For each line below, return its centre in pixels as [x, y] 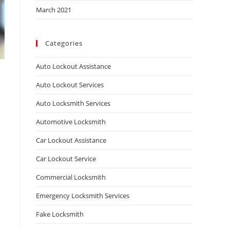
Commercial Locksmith [71, 177]
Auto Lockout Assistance [73, 66]
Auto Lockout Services [70, 85]
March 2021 [54, 10]
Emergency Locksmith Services [83, 196]
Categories [64, 43]
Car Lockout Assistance [71, 140]
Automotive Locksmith [71, 122]
